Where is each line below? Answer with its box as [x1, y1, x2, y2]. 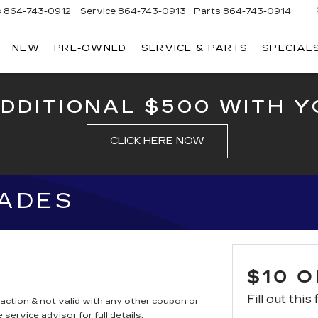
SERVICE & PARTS [141, 43, 248, 55]
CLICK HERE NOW [110, 135, 204, 147]
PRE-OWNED [53, 43, 127, 55]
